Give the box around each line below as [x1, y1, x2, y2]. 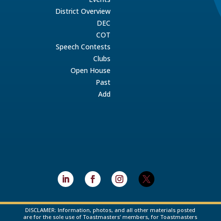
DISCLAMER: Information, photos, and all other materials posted [25, 206, 196, 214]
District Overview [55, 6, 110, 16]
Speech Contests [55, 42, 110, 51]
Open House [70, 66, 110, 75]
